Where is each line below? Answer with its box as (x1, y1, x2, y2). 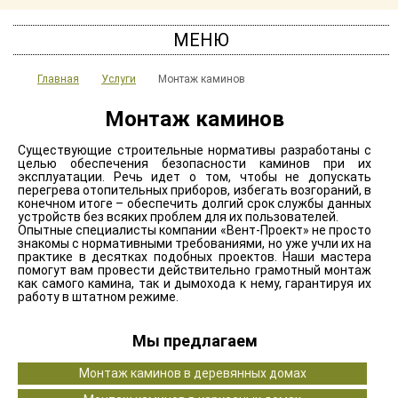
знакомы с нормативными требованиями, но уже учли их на (18, 236, 371, 251)
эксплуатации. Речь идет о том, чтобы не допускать (18, 170, 371, 185)
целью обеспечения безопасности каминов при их (18, 156, 371, 171)
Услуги (101, 73, 136, 86)
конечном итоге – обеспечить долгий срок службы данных (18, 196, 371, 211)
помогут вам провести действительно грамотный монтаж (18, 263, 371, 278)
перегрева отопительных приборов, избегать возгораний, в (18, 183, 371, 198)
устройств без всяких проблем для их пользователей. (18, 210, 338, 225)
